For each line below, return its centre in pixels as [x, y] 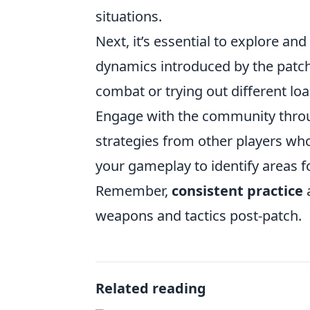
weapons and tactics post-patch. [199, 216]
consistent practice [237, 191]
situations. [129, 16]
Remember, [134, 191]
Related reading [151, 288]
